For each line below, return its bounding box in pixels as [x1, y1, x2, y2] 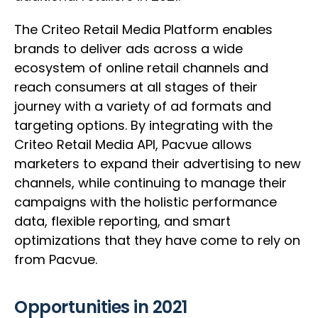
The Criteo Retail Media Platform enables [14, 21, 273, 39]
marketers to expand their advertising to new [14, 155, 301, 173]
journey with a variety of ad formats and [14, 97, 271, 116]
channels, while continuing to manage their [14, 174, 287, 192]
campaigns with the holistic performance [14, 193, 277, 212]
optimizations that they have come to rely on [14, 231, 300, 250]
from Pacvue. [14, 251, 104, 269]
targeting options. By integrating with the [14, 116, 273, 135]
